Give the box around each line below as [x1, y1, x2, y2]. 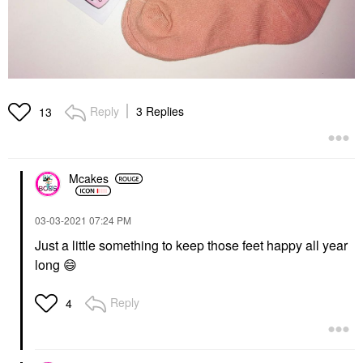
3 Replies [136, 102, 184, 119]
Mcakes [69, 170, 109, 187]
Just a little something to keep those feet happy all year [35, 235, 348, 254]
